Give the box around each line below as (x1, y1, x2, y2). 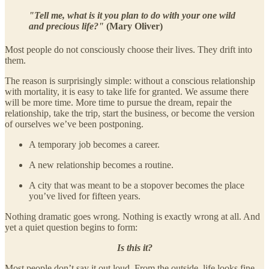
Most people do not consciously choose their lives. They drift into (5, 44, 252, 55)
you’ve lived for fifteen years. (29, 190, 141, 201)
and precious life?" (29, 20, 104, 31)
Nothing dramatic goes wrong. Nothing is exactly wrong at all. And (5, 211, 260, 222)
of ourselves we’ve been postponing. (5, 118, 144, 129)
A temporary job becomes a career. (29, 139, 160, 150)
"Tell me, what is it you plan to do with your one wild (29, 10, 235, 20)
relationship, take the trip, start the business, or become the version (5, 107, 255, 118)
